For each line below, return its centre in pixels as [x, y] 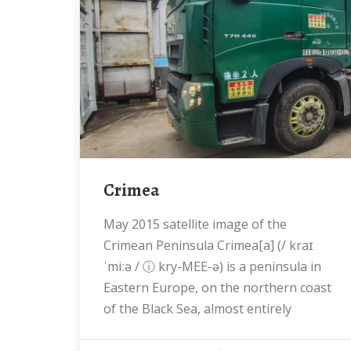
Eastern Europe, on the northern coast [217, 288]
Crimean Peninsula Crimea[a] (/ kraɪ [208, 245]
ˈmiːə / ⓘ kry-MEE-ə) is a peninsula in [212, 266]
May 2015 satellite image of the [109, 224]
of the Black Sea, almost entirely [197, 309]
